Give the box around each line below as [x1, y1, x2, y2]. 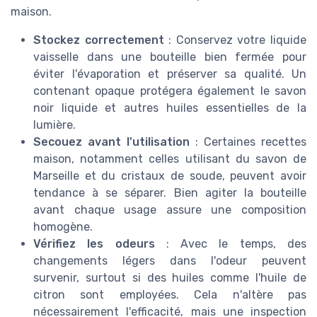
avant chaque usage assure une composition [33, 202, 306, 217]
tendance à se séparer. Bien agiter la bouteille [33, 185, 306, 200]
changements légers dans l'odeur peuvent [33, 253, 306, 267]
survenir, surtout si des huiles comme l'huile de [33, 270, 306, 284]
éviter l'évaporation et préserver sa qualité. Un [33, 67, 306, 81]
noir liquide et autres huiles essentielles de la [33, 100, 306, 115]
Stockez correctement [33, 33, 164, 47]
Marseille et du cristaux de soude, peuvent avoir [33, 168, 306, 183]
